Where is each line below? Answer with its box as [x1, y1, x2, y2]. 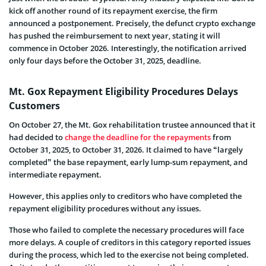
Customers [9, 99, 60, 112]
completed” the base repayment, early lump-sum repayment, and [9, 156, 248, 167]
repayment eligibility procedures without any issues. [9, 202, 201, 214]
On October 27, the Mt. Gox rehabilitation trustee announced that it [9, 119, 255, 130]
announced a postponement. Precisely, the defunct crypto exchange [9, 17, 255, 28]
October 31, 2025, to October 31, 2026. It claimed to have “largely [9, 144, 243, 155]
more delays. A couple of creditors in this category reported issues [9, 236, 251, 248]
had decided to [9, 131, 65, 142]
